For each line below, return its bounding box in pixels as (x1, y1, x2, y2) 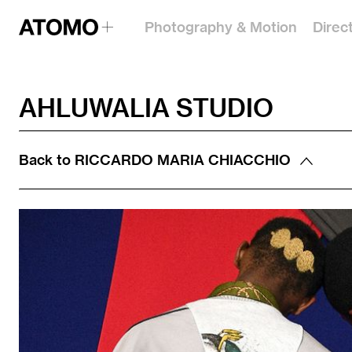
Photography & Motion (145, 18, 297, 36)
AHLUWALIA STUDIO (19, 92, 273, 123)
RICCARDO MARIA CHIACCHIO (75, 151, 291, 169)
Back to (19, 151, 75, 169)
